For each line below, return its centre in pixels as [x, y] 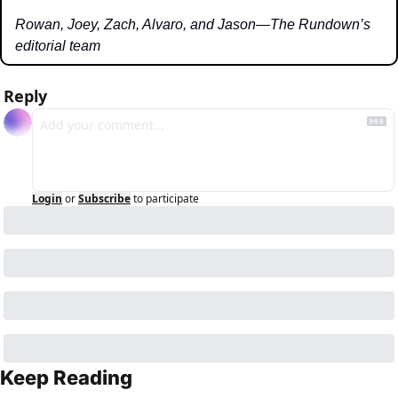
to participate [166, 199]
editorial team [58, 46]
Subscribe [104, 199]
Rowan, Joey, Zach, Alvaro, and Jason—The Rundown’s [193, 25]
